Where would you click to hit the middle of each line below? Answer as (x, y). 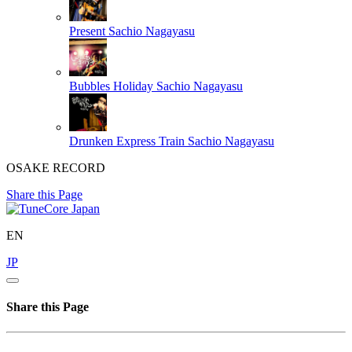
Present (87, 31)
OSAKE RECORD (56, 168)
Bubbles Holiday (111, 86)
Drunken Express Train (127, 141)
